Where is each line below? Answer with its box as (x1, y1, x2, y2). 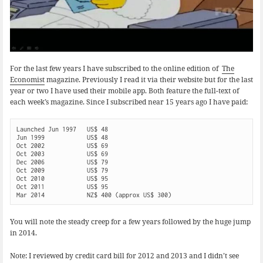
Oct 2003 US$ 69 (16, 150, 108, 157)
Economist (9, 74, 45, 85)
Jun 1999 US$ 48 (16, 133, 108, 141)
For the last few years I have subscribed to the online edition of (9, 63, 222, 73)
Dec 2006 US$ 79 (16, 158, 108, 166)
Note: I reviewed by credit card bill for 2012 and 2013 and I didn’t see (9, 250, 239, 261)
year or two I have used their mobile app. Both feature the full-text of (9, 85, 239, 96)
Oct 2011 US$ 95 (16, 183, 108, 190)
